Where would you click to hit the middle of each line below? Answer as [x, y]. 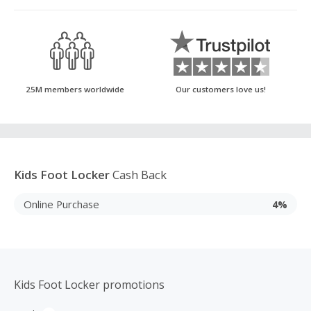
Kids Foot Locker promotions [89, 285]
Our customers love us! [221, 89]
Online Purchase [61, 204]
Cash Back [138, 175]
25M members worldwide [75, 89]
